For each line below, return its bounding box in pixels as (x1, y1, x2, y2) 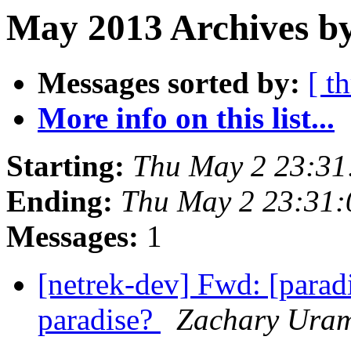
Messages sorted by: (38, 66, 300, 100)
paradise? (38, 302, 161, 337)
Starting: (6, 149, 125, 183)
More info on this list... (38, 101, 335, 136)
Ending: (6, 184, 113, 219)
